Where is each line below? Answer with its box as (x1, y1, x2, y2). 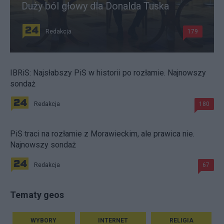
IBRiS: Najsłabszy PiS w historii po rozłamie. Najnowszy (10, 67, 206, 77)
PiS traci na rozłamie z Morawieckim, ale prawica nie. (10, 128, 194, 138)
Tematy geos (10, 189, 64, 200)
